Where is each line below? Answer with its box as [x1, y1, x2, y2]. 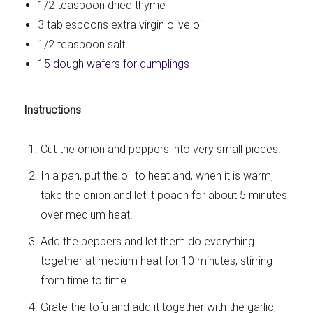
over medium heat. [41, 208, 133, 221]
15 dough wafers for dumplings [38, 57, 190, 71]
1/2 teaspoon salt [38, 37, 126, 51]
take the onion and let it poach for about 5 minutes [41, 188, 288, 202]
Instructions [24, 103, 82, 117]
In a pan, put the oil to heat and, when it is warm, [41, 168, 274, 182]
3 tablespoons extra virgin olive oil [38, 17, 205, 31]
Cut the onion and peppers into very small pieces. [41, 142, 282, 156]
